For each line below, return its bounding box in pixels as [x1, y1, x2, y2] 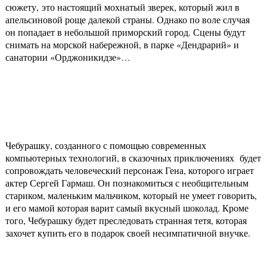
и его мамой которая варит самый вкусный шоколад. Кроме [5, 201, 249, 215]
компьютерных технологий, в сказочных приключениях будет [5, 151, 261, 164]
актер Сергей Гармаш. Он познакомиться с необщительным [5, 176, 249, 190]
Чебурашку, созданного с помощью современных [5, 139, 206, 152]
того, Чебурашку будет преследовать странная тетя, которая [5, 214, 247, 227]
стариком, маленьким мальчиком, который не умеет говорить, [5, 189, 257, 202]
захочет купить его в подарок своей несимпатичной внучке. [5, 226, 250, 240]
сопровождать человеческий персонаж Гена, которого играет [5, 164, 254, 177]
